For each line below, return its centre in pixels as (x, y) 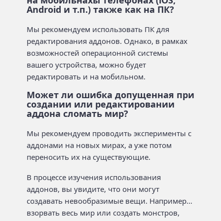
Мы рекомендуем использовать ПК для (98, 29)
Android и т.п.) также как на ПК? (100, 9)
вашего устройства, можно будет (86, 64)
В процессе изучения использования (94, 177)
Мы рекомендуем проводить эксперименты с (109, 133)
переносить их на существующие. (89, 157)
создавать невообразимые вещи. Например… (110, 201)
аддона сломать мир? (77, 113)
